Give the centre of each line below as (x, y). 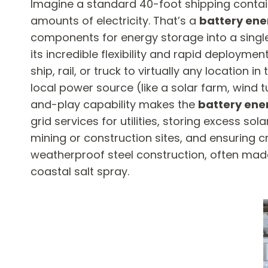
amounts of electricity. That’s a (115, 21)
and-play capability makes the (114, 104)
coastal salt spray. (80, 171)
